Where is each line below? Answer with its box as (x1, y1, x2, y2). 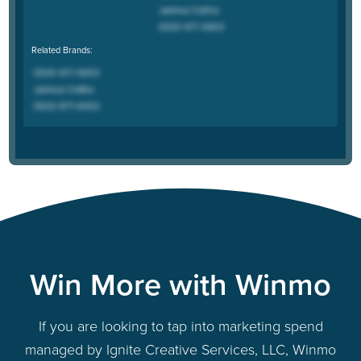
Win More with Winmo (30, 261, 331, 307)
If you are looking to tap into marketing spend (38, 315, 323, 337)
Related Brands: (31, 43, 93, 56)
